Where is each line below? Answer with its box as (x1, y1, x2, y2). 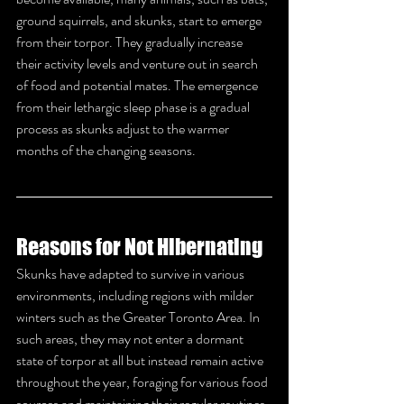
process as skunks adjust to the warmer (16, 117, 232, 139)
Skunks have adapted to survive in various (16, 262, 247, 284)
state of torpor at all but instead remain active (16, 349, 266, 371)
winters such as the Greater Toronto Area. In (16, 306, 262, 327)
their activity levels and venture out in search (16, 52, 261, 74)
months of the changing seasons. (16, 139, 196, 161)
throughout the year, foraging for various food (16, 371, 271, 392)
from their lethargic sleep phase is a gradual (16, 96, 252, 117)
